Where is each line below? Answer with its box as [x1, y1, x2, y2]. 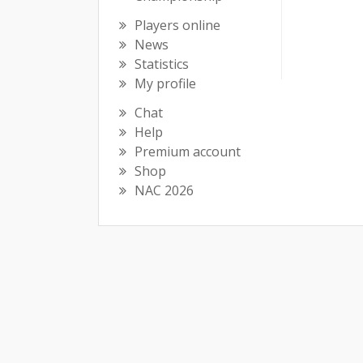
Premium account [135, 143, 241, 160]
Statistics [135, 55, 189, 73]
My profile [135, 75, 196, 92]
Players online [135, 16, 220, 34]
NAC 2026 [135, 181, 194, 199]
